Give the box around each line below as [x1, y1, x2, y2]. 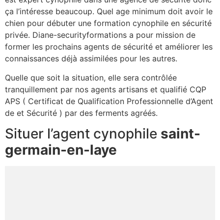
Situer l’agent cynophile [5, 125, 161, 142]
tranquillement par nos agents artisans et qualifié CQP [5, 84, 206, 94]
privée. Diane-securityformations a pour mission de [5, 30, 195, 40]
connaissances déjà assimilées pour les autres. [5, 54, 177, 64]
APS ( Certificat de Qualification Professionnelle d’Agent [5, 96, 213, 106]
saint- [161, 125, 200, 142]
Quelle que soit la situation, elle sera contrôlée [5, 72, 177, 82]
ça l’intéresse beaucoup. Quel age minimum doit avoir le [5, 6, 213, 17]
